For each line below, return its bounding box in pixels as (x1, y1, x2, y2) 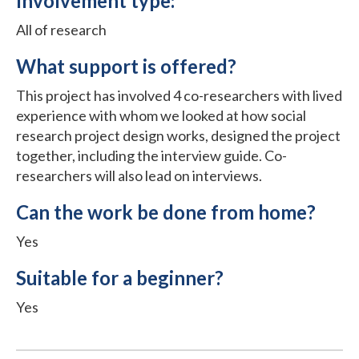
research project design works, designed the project (16, 126, 341, 144)
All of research (16, 20, 107, 38)
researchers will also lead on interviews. (16, 166, 262, 184)
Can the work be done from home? (16, 200, 316, 224)
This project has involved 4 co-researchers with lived (16, 86, 342, 104)
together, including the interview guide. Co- (16, 146, 287, 164)
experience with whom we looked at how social (16, 106, 306, 124)
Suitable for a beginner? (16, 265, 224, 289)
